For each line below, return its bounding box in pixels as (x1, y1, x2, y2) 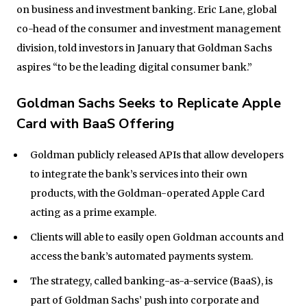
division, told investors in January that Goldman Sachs (16, 41, 272, 54)
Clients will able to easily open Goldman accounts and (29, 230, 284, 243)
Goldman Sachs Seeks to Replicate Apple (16, 93, 281, 112)
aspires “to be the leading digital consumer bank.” (16, 60, 252, 73)
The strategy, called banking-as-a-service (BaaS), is (29, 274, 273, 287)
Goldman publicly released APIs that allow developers (29, 148, 284, 161)
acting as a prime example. (29, 206, 156, 219)
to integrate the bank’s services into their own (29, 167, 247, 180)
